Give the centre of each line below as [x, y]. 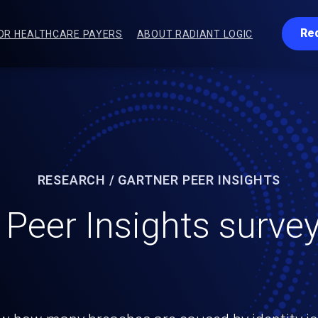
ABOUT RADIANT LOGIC [195, 34]
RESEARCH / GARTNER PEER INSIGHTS [159, 180]
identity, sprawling [159, 268]
